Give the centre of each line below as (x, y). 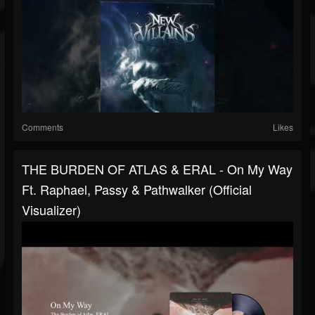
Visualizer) (51, 210)
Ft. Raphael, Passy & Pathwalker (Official (137, 189)
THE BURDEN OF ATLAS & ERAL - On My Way (157, 169)
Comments (43, 127)
